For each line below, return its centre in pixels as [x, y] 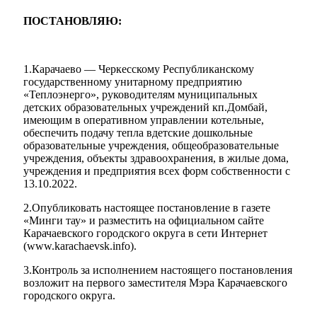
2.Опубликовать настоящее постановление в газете [147, 208]
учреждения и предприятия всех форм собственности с [157, 171]
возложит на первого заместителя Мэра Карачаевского [155, 283]
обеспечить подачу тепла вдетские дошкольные [138, 133]
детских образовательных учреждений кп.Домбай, [145, 107]
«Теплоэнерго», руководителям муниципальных [140, 94]
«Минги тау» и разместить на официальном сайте [144, 220]
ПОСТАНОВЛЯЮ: [73, 21]
